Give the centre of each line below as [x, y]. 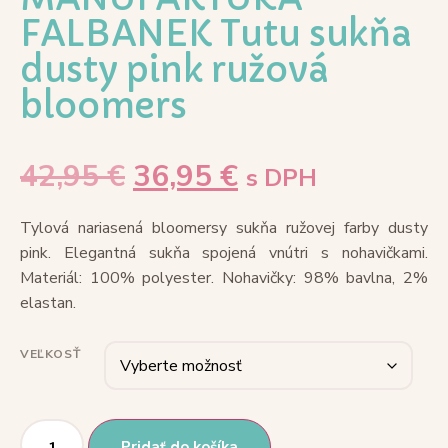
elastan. [48, 303]
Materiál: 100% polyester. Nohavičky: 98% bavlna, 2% [224, 278]
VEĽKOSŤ [50, 354]
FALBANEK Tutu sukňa [216, 34]
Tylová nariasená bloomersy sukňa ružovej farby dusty [224, 228]
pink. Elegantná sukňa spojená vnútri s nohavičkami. [224, 253]
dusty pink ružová [175, 70]
